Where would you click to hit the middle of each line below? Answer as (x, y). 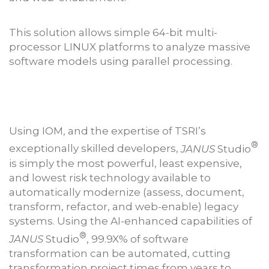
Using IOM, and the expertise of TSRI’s (107, 131)
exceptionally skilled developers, (95, 149)
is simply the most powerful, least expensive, (125, 163)
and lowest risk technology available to (110, 177)
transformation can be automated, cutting (120, 253)
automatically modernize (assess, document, (127, 192)
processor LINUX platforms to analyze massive (130, 47)
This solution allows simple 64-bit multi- (113, 32)
